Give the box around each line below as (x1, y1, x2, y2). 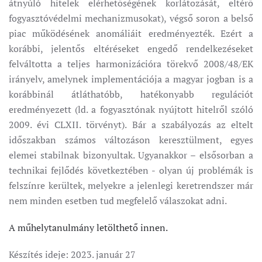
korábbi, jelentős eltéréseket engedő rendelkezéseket (9, 42, 253, 55)
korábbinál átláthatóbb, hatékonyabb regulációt (9, 88, 253, 101)
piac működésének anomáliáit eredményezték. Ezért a (9, 27, 253, 40)
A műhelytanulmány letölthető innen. (9, 221, 168, 234)
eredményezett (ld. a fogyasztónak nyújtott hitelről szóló (9, 103, 253, 116)
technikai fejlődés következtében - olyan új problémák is (9, 164, 253, 177)
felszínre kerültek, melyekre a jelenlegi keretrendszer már (9, 179, 253, 192)
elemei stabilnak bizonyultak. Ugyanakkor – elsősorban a (9, 149, 253, 161)
